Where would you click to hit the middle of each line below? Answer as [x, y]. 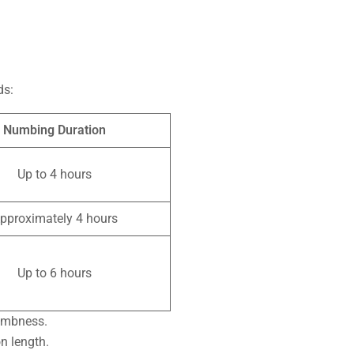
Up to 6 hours [55, 273]
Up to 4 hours [55, 174]
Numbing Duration [55, 130]
